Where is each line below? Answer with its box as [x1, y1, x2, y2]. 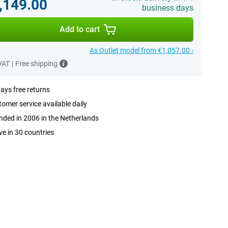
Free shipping [15, 60, 58, 68]
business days [141, 3, 193, 13]
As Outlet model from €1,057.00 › [89, 46, 193, 54]
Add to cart [60, 24, 100, 34]
